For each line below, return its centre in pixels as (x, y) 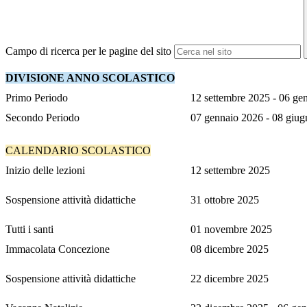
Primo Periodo (37, 98)
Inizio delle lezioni (45, 171)
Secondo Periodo (42, 118)
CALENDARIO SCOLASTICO (78, 151)
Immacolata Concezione (58, 249)
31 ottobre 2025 (225, 200)
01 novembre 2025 (231, 230)
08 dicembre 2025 (230, 249)
